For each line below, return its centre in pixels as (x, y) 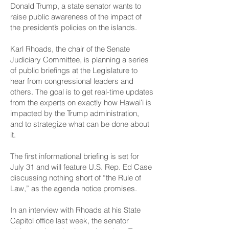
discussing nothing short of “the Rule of (76, 178)
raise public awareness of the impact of (76, 17)
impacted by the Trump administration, (75, 113)
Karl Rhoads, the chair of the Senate (70, 49)
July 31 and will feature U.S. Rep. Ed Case (81, 167)
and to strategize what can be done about (80, 124)
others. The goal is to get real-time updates (82, 92)
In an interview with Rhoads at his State (75, 210)
